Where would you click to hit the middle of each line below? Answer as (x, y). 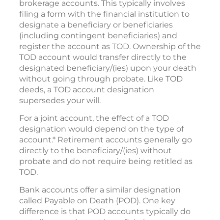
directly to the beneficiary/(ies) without (96, 151)
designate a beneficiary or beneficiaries (96, 25)
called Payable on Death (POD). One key (97, 201)
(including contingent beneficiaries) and (98, 36)
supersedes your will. (60, 101)
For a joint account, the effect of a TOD (94, 118)
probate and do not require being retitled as (106, 162)
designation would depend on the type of (101, 129)
